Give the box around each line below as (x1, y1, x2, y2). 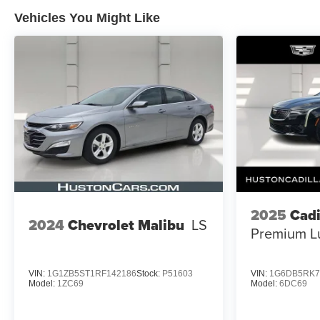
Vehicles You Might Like (14, 11, 160, 26)
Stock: (136, 268, 162, 279)
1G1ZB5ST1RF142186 (47, 268, 136, 279)
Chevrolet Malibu (68, 214, 184, 236)
